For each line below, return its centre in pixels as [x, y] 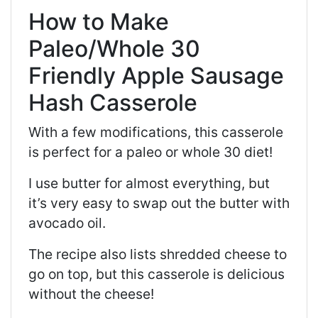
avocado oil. [67, 223]
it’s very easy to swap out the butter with [159, 203]
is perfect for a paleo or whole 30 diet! [150, 152]
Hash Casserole [113, 102]
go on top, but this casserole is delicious [157, 274]
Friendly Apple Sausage [156, 75]
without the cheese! [91, 294]
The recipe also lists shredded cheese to [158, 254]
